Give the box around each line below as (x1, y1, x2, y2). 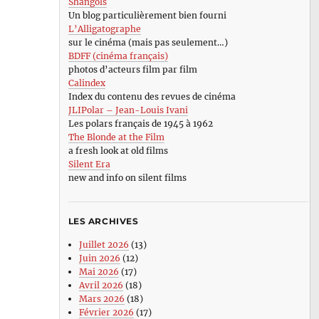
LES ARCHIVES (68, 216, 139, 227)
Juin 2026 (78, 252, 120, 263)
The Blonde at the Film (68, 132, 164, 143)
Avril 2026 (78, 279, 123, 291)
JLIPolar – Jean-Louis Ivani (68, 105, 188, 116)
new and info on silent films (68, 172, 187, 184)
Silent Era (68, 159, 110, 170)
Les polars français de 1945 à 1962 (68, 118, 213, 130)
